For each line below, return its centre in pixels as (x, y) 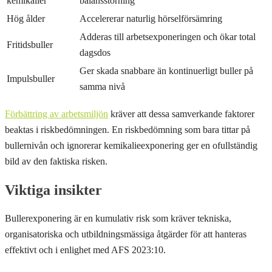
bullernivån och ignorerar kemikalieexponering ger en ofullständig (131, 146)
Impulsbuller (31, 79)
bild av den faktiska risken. (56, 161)
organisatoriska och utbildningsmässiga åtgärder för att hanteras (126, 234)
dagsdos (95, 53)
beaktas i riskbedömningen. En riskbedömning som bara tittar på (127, 130)
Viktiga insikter (53, 190)
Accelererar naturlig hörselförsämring (151, 19)
